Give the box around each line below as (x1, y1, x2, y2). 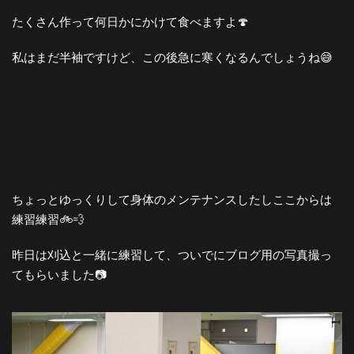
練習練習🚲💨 (12, 213, 85, 227)
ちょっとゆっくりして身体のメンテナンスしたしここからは (12, 193, 332, 207)
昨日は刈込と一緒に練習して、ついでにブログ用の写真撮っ (12, 248, 332, 262)
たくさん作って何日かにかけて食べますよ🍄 (12, 15, 249, 29)
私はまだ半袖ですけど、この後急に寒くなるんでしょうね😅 (12, 51, 333, 65)
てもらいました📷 (12, 268, 107, 282)
